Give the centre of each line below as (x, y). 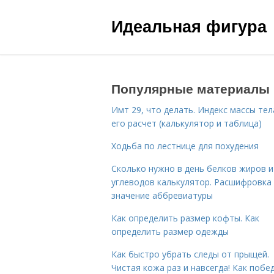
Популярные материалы (191, 88)
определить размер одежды (170, 231)
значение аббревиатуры (162, 195)
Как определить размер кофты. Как (185, 218)
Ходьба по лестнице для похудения (185, 146)
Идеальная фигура (189, 26)
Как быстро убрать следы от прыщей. (190, 254)
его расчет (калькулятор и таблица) (187, 123)
